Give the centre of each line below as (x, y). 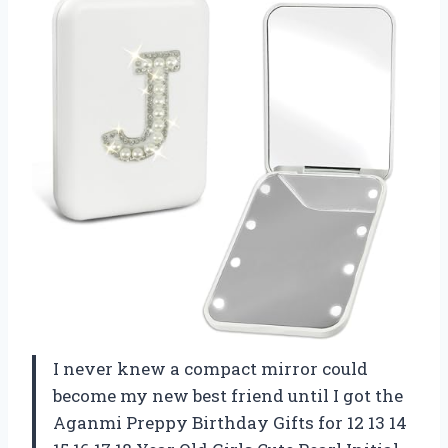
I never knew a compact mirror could (210, 368)
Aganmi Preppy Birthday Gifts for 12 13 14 (230, 422)
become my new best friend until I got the (228, 395)
